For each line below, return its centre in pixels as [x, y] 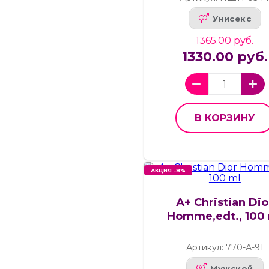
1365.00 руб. [225, 41]
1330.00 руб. [225, 57]
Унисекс [232, 18]
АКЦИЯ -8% [168, 171]
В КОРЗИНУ [225, 118]
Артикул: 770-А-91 [225, 248]
